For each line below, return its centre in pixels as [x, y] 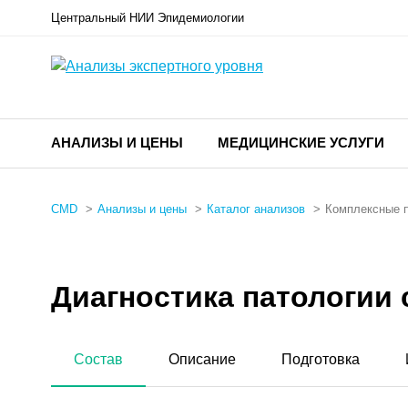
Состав [98, 360]
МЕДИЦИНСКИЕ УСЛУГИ [301, 143]
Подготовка [321, 360]
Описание [202, 360]
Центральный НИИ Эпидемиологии [148, 18]
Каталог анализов [256, 209]
